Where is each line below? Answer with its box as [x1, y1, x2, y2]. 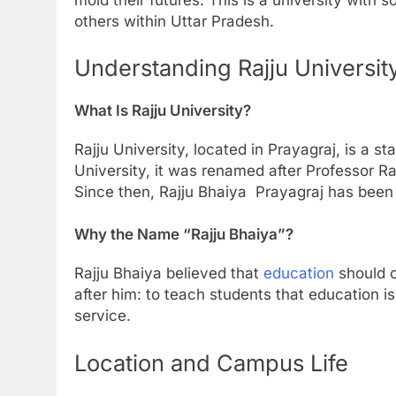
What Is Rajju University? [74, 101, 251, 119]
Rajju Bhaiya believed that [74, 264, 263, 283]
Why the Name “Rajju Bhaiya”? [74, 225, 293, 243]
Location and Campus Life [74, 348, 348, 377]
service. [74, 307, 131, 325]
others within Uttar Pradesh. [74, 11, 274, 30]
